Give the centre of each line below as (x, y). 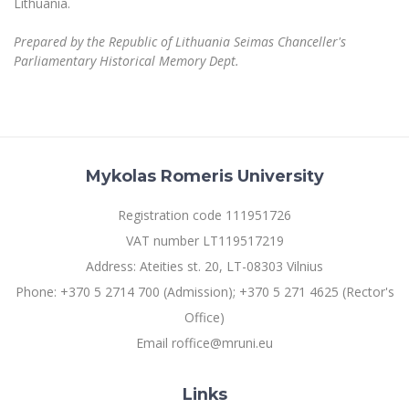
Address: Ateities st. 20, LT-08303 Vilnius (204, 267)
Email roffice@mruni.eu (204, 343)
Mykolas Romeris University (204, 176)
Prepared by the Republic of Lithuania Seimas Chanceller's (180, 42)
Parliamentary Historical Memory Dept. (128, 61)
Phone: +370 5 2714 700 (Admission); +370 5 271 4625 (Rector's (204, 292)
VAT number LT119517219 (204, 241)
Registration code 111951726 (204, 215)
